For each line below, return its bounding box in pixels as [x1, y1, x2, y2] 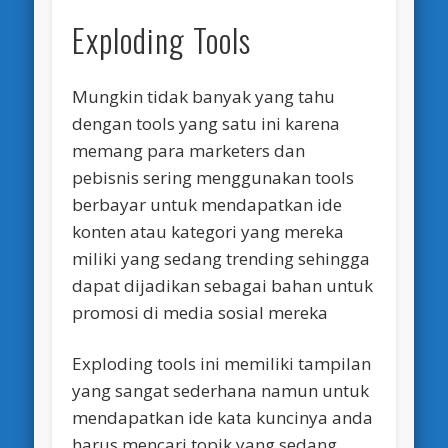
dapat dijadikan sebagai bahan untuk [72, 274, 374, 298]
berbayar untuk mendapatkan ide [72, 193, 343, 217]
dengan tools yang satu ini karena [72, 112, 341, 136]
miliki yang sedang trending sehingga [72, 247, 371, 271]
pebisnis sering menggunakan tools [72, 166, 355, 190]
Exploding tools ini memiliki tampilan [72, 352, 372, 376]
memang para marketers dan [72, 139, 306, 163]
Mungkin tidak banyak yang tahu [72, 85, 336, 109]
